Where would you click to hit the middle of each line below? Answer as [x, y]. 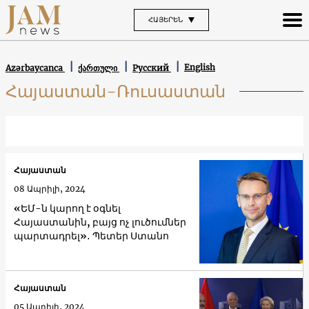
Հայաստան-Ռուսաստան [116, 91]
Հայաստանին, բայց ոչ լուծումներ [100, 222]
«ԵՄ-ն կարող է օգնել [67, 209]
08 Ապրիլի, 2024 [50, 189]
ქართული [99, 68]
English [200, 68]
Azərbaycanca [35, 68]
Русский [152, 68]
